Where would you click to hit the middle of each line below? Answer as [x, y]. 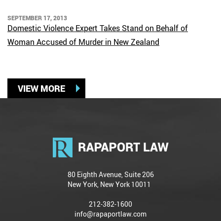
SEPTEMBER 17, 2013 [37, 18]
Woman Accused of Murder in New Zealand [83, 42]
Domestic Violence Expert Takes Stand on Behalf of [98, 28]
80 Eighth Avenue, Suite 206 [110, 174]
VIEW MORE [41, 88]
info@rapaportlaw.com [110, 214]
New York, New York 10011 [109, 184]
